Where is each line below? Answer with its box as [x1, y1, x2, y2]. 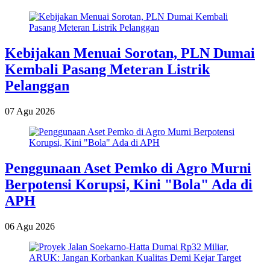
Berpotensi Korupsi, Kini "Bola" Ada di [5, 176, 253, 192]
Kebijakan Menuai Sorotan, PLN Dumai [5, 45, 255, 61]
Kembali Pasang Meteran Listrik [5, 61, 210, 77]
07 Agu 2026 [5, 105, 55, 116]
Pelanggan [5, 77, 69, 93]
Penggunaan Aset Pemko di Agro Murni [5, 160, 251, 176]
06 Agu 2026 [5, 221, 55, 231]
